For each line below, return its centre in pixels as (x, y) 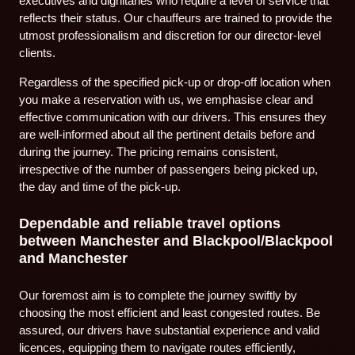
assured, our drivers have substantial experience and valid (170, 330)
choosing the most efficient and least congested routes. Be (170, 312)
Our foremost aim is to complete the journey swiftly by (158, 295)
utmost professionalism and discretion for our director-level (170, 35)
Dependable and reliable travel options (150, 223)
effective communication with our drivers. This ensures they (173, 116)
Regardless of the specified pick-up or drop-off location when (175, 82)
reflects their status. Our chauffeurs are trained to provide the (176, 17)
